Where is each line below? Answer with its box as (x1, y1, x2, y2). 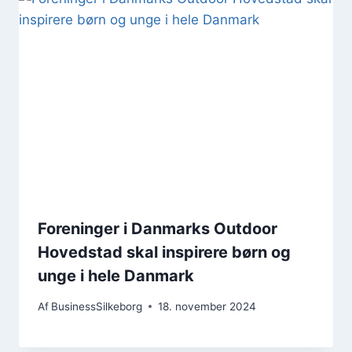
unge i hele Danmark (38, 266, 194, 286)
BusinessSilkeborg (51, 299, 143, 313)
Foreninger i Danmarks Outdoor (38, 219, 277, 239)
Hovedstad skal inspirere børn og (38, 243, 291, 262)
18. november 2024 (158, 299, 257, 313)
